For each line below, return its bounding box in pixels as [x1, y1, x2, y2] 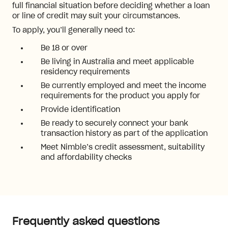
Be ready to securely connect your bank [41, 120, 188, 127]
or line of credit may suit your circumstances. [12, 13, 180, 20]
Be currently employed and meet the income [41, 82, 206, 90]
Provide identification [41, 106, 120, 113]
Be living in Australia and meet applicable [41, 59, 194, 66]
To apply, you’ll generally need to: [12, 27, 135, 34]
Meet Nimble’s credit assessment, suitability [41, 144, 205, 151]
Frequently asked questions [12, 217, 160, 227]
